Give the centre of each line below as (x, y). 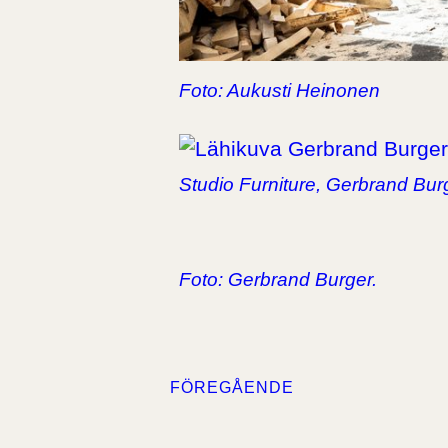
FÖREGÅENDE (231, 388)
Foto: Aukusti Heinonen (279, 90)
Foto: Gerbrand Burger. (277, 279)
